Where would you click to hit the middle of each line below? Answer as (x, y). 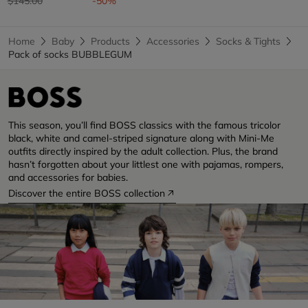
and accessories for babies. (68, 177)
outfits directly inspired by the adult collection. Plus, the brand (143, 151)
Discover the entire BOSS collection (87, 193)
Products (110, 41)
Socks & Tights (248, 41)
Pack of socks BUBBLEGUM (70, 54)
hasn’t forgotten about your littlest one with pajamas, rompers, (146, 164)
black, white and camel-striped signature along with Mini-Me (141, 138)
